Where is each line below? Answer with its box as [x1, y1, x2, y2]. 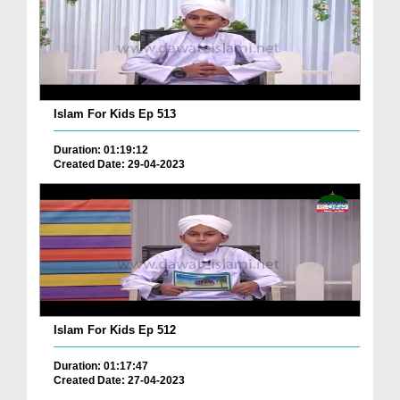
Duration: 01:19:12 [54, 143, 148, 156]
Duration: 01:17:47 [54, 360, 148, 373]
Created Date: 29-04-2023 [54, 157, 185, 171]
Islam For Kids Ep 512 [54, 323, 176, 337]
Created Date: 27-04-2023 [54, 374, 185, 387]
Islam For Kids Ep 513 [54, 106, 176, 121]
